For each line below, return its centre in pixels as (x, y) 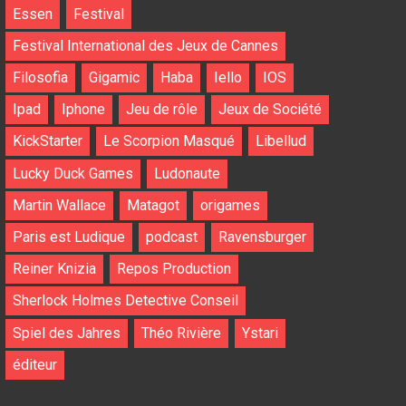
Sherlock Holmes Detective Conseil (125, 301)
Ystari (260, 333)
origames (230, 205)
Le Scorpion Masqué (169, 141)
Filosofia (40, 78)
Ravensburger (262, 237)
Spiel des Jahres (66, 333)
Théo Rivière (181, 333)
